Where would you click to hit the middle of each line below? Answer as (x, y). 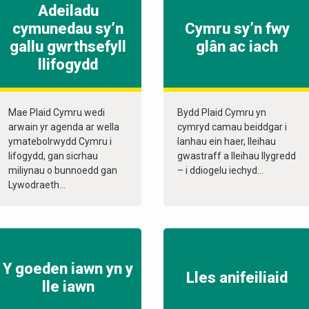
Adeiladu (68, 11)
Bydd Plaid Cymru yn (222, 113)
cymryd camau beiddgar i (232, 127)
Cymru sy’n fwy (237, 29)
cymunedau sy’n (68, 29)
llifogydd (68, 65)
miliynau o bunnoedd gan (63, 171)
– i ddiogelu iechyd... (221, 171)
